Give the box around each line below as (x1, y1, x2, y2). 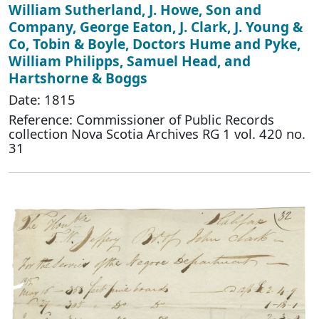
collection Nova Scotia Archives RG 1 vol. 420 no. (9, 124, 305, 142)
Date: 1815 (9, 90, 75, 108)
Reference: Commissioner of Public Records (9, 110, 274, 128)
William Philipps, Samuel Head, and (9, 51, 251, 70)
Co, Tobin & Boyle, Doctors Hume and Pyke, (9, 33, 300, 53)
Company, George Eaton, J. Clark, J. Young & (9, 16, 303, 36)
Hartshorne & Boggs (9, 68, 147, 88)
